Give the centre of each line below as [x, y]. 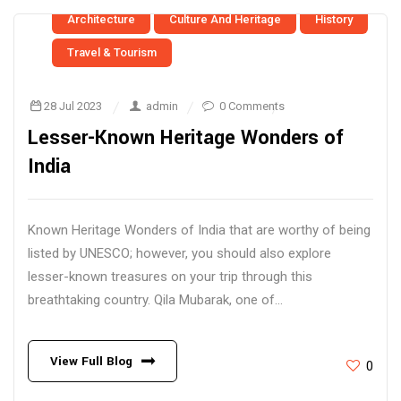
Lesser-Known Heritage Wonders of [186, 138]
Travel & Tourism [112, 52]
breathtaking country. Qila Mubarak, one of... [155, 300]
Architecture [101, 19]
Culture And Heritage [225, 19]
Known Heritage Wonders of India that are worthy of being [199, 230]
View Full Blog [91, 361]
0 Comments [252, 106]
